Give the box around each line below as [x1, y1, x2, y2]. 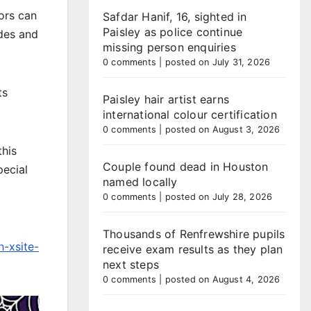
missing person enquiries [103, 40, 236, 54]
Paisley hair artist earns [103, 92, 229, 106]
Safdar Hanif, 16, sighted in [103, 10, 247, 24]
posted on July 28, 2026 [165, 192, 273, 202]
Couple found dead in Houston [103, 160, 269, 174]
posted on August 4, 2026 [165, 274, 280, 285]
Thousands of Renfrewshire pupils [103, 227, 285, 241]
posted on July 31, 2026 [165, 57, 271, 67]
